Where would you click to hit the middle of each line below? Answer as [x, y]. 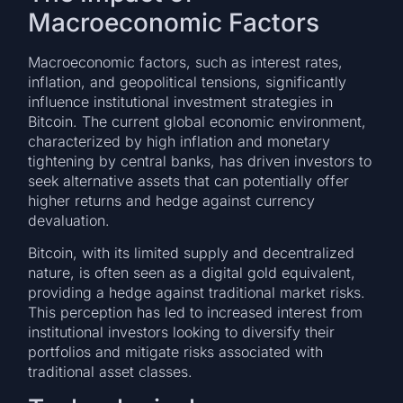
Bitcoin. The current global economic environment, [197, 121]
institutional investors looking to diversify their [182, 332]
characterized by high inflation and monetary [179, 141]
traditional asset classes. [111, 372]
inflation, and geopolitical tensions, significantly [188, 81]
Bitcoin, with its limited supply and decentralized [192, 253]
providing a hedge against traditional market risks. [197, 292]
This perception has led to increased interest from [196, 312]
